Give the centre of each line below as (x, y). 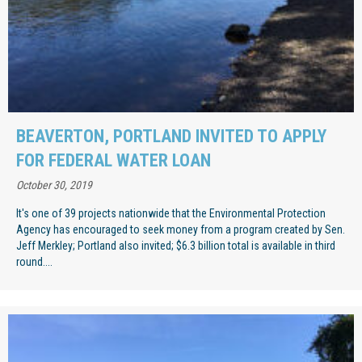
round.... (34, 261)
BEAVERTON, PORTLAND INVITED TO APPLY (171, 136)
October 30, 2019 (54, 185)
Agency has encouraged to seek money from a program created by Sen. (181, 229)
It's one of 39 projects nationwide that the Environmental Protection (171, 213)
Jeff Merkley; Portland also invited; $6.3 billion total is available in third (176, 245)
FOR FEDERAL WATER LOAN (114, 160)
